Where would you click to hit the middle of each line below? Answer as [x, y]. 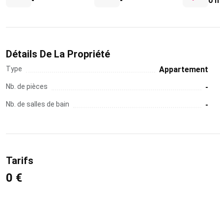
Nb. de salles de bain [38, 104]
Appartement [184, 69]
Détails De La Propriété [58, 54]
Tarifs [20, 161]
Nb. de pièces [27, 86]
